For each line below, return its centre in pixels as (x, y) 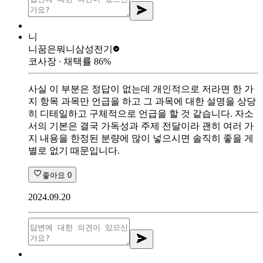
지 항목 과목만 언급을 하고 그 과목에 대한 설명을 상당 (142, 101)
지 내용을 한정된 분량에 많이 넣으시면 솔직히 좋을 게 (141, 138)
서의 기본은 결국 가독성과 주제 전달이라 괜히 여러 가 (141, 126)
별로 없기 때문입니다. (74, 150)
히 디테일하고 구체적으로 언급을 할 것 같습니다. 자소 (141, 113)
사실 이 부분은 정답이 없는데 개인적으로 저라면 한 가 (141, 89)
